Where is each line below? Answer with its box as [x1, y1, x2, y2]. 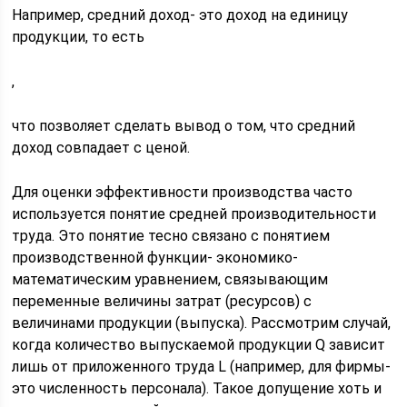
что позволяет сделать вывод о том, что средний [12, 117, 356, 134]
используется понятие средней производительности [12, 205, 377, 223]
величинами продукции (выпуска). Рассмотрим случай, [12, 314, 392, 332]
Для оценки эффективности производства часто [12, 184, 353, 201]
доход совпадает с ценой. [12, 139, 191, 156]
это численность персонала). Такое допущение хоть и [12, 380, 382, 397]
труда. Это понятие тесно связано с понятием [12, 227, 331, 244]
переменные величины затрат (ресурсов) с [12, 293, 313, 310]
